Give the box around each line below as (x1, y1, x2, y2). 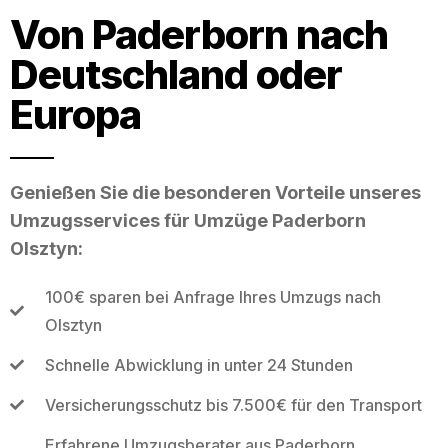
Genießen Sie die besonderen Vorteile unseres (10, 181, 421, 203)
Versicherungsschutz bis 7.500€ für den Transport (44, 394, 422, 415)
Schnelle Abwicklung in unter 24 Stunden (44, 354, 353, 375)
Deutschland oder (10, 49, 342, 99)
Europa (10, 89, 141, 139)
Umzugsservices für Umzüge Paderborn (10, 209, 366, 231)
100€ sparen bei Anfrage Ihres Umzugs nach (44, 286, 381, 307)
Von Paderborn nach (10, 9, 388, 59)
